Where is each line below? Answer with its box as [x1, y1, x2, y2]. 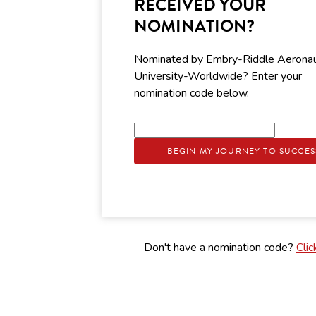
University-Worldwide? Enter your [134, 68, 303, 85]
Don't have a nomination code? [143, 240, 296, 256]
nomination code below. [134, 85, 250, 102]
